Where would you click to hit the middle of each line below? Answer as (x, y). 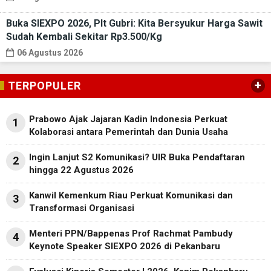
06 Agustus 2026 (50, 53)
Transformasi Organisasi (82, 208)
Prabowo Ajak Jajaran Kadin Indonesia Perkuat (128, 119)
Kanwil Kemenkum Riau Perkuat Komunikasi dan (131, 196)
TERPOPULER (44, 86)
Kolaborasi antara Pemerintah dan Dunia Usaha (129, 132)
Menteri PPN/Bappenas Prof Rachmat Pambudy (131, 234)
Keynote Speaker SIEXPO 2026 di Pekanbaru (125, 247)
